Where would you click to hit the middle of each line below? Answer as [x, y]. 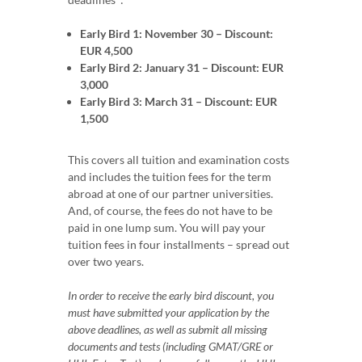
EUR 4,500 [106, 50]
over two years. [106, 261]
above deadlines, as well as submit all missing [168, 329]
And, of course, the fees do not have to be [170, 210]
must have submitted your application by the [168, 312]
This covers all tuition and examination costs [179, 159]
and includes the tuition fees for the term [170, 176]
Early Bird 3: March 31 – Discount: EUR [179, 101]
